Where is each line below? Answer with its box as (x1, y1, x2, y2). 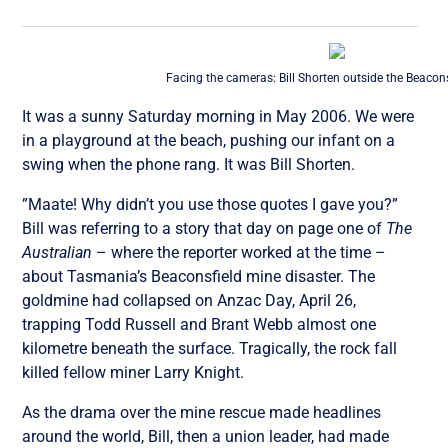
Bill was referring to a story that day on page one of (22, 218, 387, 238)
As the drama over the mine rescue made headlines (22, 402, 382, 422)
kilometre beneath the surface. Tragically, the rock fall (22, 338, 398, 358)
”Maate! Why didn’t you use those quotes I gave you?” (22, 194, 399, 214)
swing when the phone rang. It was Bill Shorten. (22, 154, 356, 174)
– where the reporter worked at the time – (96, 242, 387, 262)
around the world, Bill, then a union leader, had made (22, 426, 390, 446)
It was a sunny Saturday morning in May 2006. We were (22, 106, 415, 126)
